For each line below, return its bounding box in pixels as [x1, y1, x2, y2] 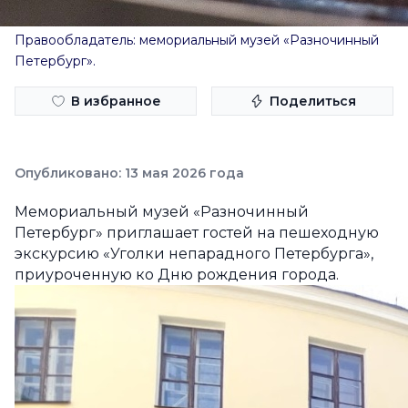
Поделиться [269, 93, 356, 109]
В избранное [70, 93, 161, 109]
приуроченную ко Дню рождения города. [15, 266, 339, 283]
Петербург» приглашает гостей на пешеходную [15, 224, 379, 241]
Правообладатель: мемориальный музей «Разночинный [15, 32, 379, 48]
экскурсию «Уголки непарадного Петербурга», [15, 245, 373, 262]
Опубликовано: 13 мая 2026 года [15, 165, 244, 181]
